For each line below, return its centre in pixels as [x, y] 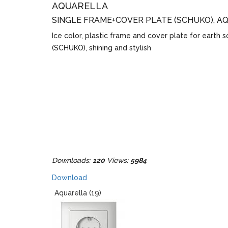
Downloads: [72, 160]
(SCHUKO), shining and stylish [102, 48]
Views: [118, 160]
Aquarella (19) [78, 193]
